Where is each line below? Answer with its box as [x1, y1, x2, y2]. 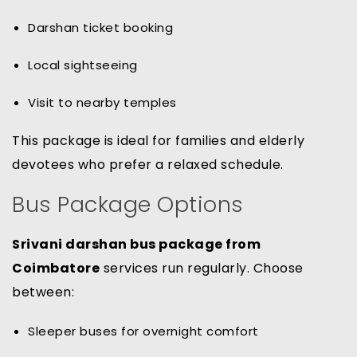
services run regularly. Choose [100, 259, 304, 278]
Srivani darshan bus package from [12, 235, 261, 254]
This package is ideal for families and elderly [12, 131, 304, 151]
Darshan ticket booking [28, 19, 173, 37]
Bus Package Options [12, 190, 244, 220]
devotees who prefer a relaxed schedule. [12, 155, 284, 175]
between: [12, 283, 74, 302]
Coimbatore [12, 259, 100, 278]
